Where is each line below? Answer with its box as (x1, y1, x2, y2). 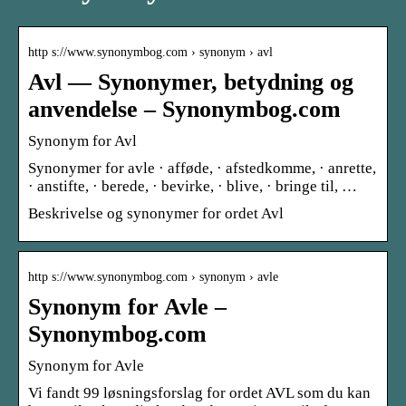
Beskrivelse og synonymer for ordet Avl (28, 204, 284, 222)
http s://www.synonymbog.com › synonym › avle (28, 269, 278, 284)
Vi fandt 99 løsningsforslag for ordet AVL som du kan (28, 383, 371, 401)
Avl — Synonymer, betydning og (28, 68, 353, 95)
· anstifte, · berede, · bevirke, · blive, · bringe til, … (28, 177, 357, 195)
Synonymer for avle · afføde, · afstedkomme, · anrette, (28, 159, 376, 177)
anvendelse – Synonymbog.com (28, 95, 341, 122)
